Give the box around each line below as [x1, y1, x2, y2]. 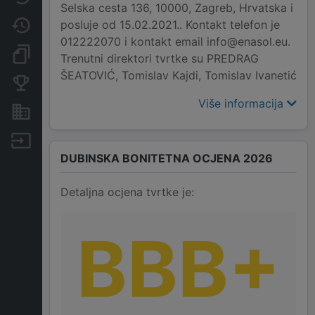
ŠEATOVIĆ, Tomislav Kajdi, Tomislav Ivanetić [60, 68, 297, 83]
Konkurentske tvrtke [42, 77, 136, 89]
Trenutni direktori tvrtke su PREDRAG [60, 51, 259, 66]
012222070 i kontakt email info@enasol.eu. [60, 34, 290, 49]
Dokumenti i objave [42, 48, 132, 60]
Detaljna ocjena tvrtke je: [60, 185, 194, 200]
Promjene [42, 19, 86, 31]
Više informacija [198, 96, 287, 111]
